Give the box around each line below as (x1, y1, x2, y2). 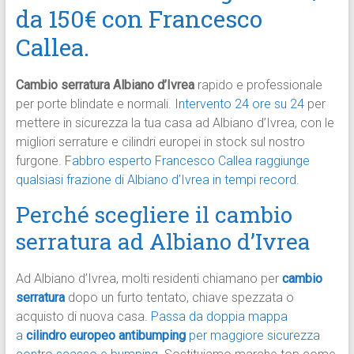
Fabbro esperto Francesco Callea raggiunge (64, 153, 310, 169)
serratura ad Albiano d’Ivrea (15, 227, 311, 257)
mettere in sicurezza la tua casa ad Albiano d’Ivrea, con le (15, 115, 334, 131)
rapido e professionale (194, 77, 322, 93)
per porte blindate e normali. (15, 96, 175, 112)
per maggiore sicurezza (185, 328, 320, 344)
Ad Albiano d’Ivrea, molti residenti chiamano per (15, 271, 282, 287)
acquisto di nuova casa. (15, 309, 151, 325)
